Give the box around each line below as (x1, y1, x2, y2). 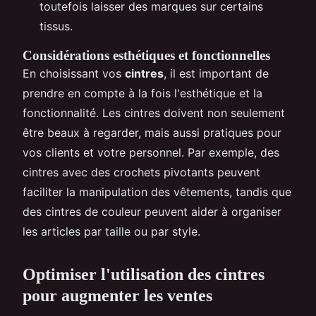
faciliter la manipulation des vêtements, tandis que (23, 185, 291, 200)
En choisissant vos (23, 66, 125, 81)
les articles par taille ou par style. (23, 224, 200, 239)
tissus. (39, 19, 73, 34)
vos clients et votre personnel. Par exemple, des (23, 145, 279, 160)
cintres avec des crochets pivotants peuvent (23, 165, 260, 180)
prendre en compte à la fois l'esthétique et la (23, 86, 262, 101)
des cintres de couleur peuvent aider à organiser (23, 205, 281, 219)
